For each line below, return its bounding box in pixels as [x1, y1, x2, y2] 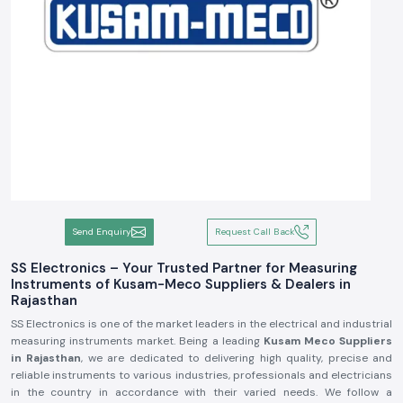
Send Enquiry [72, 226, 131, 237]
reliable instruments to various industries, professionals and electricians [11, 368, 392, 382]
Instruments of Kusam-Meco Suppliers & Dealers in [11, 275, 351, 293]
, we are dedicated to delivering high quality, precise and [81, 351, 393, 365]
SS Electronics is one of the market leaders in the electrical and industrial [11, 317, 392, 331]
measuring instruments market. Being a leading [11, 334, 264, 348]
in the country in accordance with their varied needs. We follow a [11, 385, 392, 399]
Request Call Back [215, 226, 295, 237]
